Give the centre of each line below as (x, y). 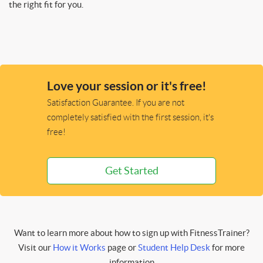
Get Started (131, 171)
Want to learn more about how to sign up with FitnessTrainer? (131, 233)
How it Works (79, 248)
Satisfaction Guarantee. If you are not (116, 103)
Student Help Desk (174, 248)
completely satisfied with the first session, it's (130, 118)
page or (122, 248)
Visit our (36, 248)
